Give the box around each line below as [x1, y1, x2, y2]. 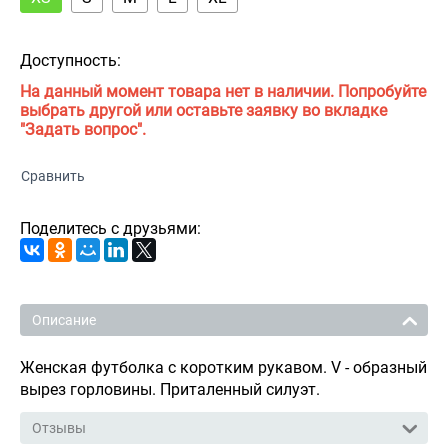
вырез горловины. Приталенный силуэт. [20, 380, 320, 400]
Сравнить [21, 168, 85, 185]
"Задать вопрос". [20, 120, 146, 140]
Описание [32, 312, 96, 329]
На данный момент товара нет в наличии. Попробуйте [20, 82, 426, 102]
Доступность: [20, 51, 121, 71]
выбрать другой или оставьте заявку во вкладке [20, 101, 387, 121]
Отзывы [32, 420, 86, 437]
